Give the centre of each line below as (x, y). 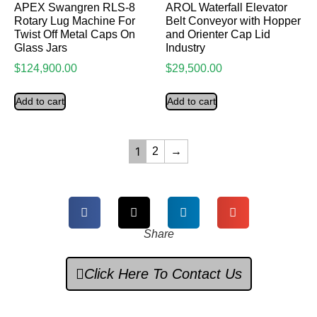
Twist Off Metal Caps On (75, 35)
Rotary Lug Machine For (75, 21)
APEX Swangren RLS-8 (75, 8)
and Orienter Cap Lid (218, 35)
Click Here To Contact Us (163, 274)
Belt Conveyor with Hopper (233, 21)
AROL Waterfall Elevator (226, 8)
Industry (185, 48)
